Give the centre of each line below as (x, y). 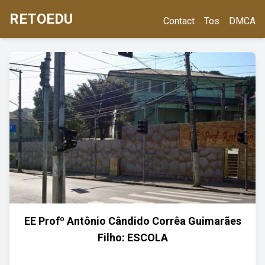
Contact (179, 21)
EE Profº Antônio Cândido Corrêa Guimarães (132, 221)
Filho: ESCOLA (132, 237)
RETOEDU (41, 19)
